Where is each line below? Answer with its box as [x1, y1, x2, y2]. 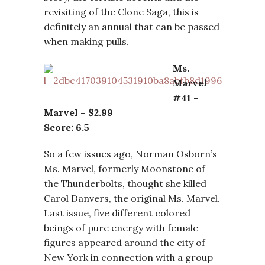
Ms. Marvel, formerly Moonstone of [44, 163, 205, 174]
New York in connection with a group [44, 251, 213, 263]
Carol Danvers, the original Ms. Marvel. [44, 192, 220, 204]
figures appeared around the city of [44, 237, 205, 248]
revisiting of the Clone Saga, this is [44, 6, 199, 18]
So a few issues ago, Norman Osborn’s [44, 148, 217, 160]
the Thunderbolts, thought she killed [44, 177, 206, 189]
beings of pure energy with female [44, 222, 198, 234]
